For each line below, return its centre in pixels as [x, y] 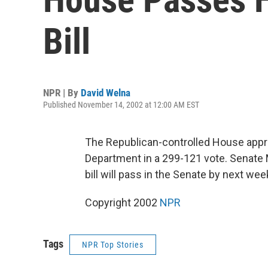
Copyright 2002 [122, 202]
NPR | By [62, 93]
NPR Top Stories [113, 245]
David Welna [106, 93]
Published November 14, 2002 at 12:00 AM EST [121, 105]
